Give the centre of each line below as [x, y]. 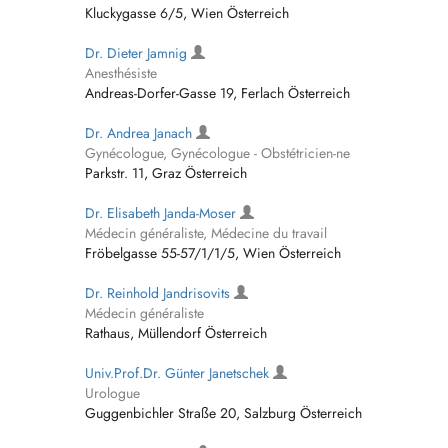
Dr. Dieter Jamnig [138, 53]
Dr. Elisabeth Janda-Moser [162, 213]
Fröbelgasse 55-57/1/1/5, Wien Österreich [213, 253]
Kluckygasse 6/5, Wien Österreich [187, 13]
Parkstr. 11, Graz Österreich [166, 173]
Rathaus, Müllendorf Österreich [176, 333]
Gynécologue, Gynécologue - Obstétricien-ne [217, 153]
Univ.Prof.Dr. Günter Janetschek [179, 373]
